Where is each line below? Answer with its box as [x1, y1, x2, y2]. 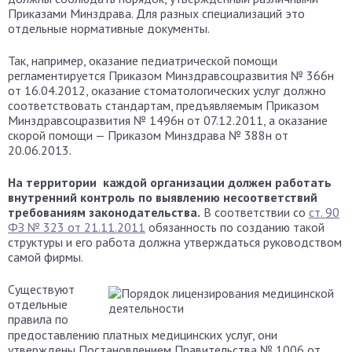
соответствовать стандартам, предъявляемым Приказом [8, 97, 319, 113]
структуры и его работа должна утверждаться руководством [8, 234, 342, 250]
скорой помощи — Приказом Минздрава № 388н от [8, 127, 288, 143]
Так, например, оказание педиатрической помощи [8, 53, 277, 68]
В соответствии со [200, 204, 309, 220]
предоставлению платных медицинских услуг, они [8, 327, 277, 343]
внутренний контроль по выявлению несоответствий [8, 189, 317, 205]
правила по [8, 311, 68, 327]
